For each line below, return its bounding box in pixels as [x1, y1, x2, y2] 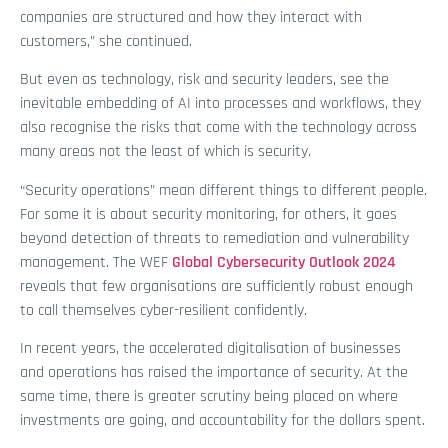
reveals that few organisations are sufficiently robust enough [20, 275, 413, 297]
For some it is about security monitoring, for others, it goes [20, 203, 397, 225]
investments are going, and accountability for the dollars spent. [20, 410, 425, 432]
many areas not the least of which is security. [20, 141, 311, 163]
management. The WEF [20, 251, 172, 273]
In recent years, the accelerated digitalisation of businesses [20, 338, 401, 360]
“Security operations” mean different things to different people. [20, 179, 427, 201]
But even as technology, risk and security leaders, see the [20, 69, 389, 91]
